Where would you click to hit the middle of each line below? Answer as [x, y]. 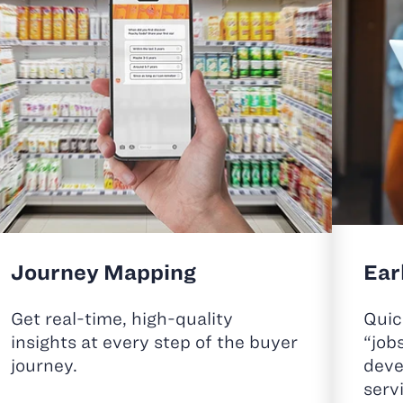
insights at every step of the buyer [154, 343]
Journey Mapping [103, 273]
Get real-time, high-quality [121, 319]
